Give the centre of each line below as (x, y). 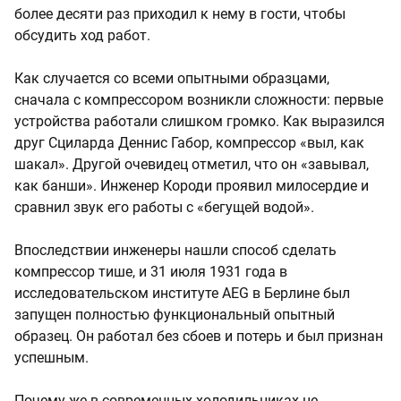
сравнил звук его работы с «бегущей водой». (164, 207)
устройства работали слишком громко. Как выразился (200, 121)
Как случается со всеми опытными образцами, (172, 78)
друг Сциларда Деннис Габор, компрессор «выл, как (189, 142)
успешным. (51, 357)
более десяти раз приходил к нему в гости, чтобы (180, 13)
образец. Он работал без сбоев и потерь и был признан (199, 336)
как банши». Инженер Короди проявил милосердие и (192, 185)
